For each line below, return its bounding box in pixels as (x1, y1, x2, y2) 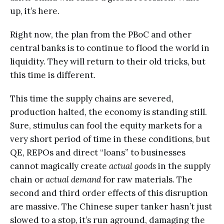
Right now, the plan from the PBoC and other (10, 28, 191, 40)
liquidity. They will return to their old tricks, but (10, 55, 205, 67)
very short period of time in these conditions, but (10, 133, 210, 144)
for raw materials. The (101, 173, 192, 185)
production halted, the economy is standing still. (10, 106, 207, 117)
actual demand (45, 173, 101, 185)
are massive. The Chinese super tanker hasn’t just (10, 200, 212, 212)
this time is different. (10, 69, 95, 80)
